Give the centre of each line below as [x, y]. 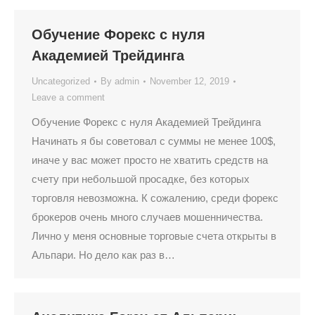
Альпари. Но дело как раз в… [103, 255]
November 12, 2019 [189, 81]
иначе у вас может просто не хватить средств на [150, 160]
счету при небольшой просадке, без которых [141, 179]
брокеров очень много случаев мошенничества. [147, 217]
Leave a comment [68, 97]
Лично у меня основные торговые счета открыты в [154, 236]
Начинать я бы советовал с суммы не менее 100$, [154, 141]
